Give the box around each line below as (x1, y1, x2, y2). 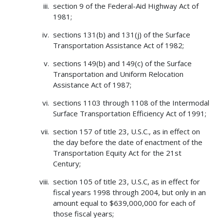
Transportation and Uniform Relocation (53, 69, 183, 79)
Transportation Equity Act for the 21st (53, 148, 182, 158)
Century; (53, 159, 81, 169)
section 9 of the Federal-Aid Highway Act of (53, 1, 199, 11)
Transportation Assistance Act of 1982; (53, 40, 184, 51)
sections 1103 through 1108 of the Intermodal (53, 98, 209, 108)
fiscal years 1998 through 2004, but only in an (53, 187, 206, 198)
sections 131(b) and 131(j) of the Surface (53, 30, 190, 40)
